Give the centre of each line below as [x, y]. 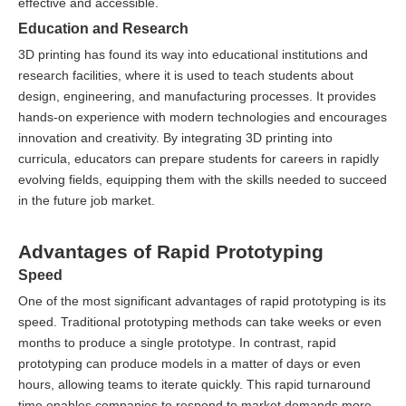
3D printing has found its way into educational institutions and [193, 54]
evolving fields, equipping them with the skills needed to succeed [203, 179]
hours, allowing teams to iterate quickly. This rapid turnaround [194, 384]
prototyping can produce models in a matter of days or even [189, 363]
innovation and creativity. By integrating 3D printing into [175, 137]
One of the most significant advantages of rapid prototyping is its [202, 300]
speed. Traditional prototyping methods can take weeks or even [200, 321]
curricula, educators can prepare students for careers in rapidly [198, 158]
